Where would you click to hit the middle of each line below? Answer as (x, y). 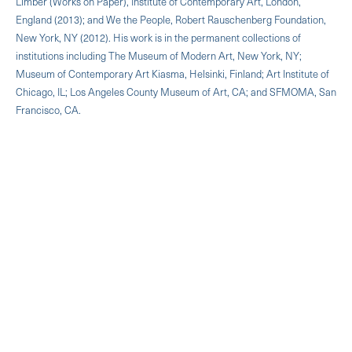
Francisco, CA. (48, 109)
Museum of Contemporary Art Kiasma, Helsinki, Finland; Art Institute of (172, 73)
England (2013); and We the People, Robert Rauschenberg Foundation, (171, 19)
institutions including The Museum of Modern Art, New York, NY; (159, 55)
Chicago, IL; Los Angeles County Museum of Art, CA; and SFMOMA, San (176, 91)
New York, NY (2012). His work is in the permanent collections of (158, 37)
